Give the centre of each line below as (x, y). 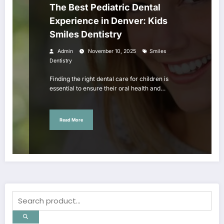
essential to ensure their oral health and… (107, 88)
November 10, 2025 (112, 51)
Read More (71, 119)
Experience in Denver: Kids (108, 21)
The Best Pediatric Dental (105, 7)
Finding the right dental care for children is (109, 79)
